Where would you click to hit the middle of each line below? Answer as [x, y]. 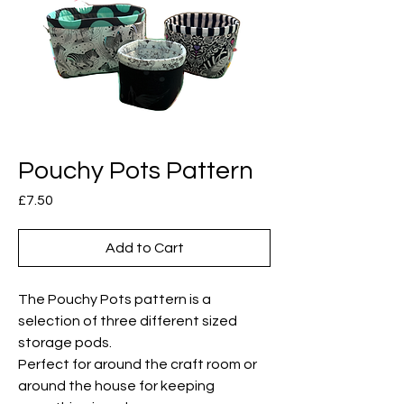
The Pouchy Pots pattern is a [115, 299]
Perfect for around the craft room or [138, 364]
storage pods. [65, 343]
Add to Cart [144, 248]
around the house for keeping [116, 386]
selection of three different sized [128, 321]
